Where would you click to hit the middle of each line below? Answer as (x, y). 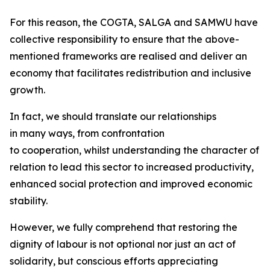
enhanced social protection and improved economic (131, 184)
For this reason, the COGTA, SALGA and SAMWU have (134, 22)
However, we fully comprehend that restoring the (124, 227)
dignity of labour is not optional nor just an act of (123, 244)
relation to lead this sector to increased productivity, (132, 167)
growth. (29, 90)
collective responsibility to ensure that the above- (124, 39)
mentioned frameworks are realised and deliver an (128, 56)
